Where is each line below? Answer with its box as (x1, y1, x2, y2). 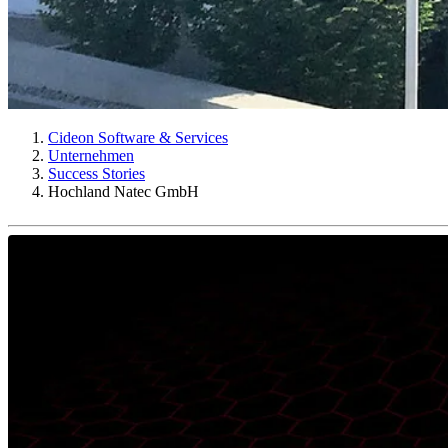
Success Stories (48, 165, 145, 182)
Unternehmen (48, 147, 134, 164)
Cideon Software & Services (48, 129, 228, 146)
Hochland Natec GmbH (48, 183, 199, 200)
